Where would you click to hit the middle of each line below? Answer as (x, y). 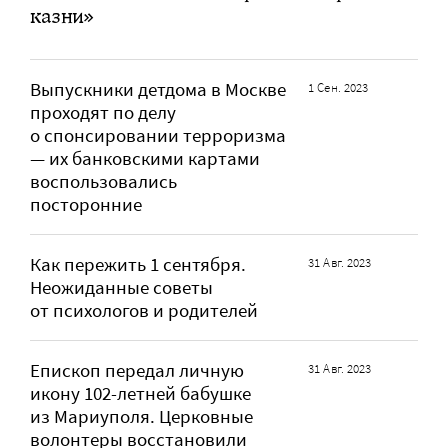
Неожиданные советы (121, 287)
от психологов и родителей (144, 310)
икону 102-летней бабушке (140, 393)
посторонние (86, 204)
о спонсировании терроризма (158, 135)
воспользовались (103, 181)
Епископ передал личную (137, 370)
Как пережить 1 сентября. (138, 264)
